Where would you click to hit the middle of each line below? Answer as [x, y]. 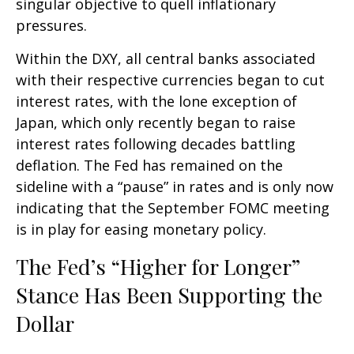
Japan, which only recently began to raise [156, 122]
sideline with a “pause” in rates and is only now [175, 186]
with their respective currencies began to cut [170, 80]
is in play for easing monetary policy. [141, 229]
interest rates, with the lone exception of [156, 101]
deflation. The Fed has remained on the [149, 165]
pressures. [51, 25]
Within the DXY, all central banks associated [166, 58]
